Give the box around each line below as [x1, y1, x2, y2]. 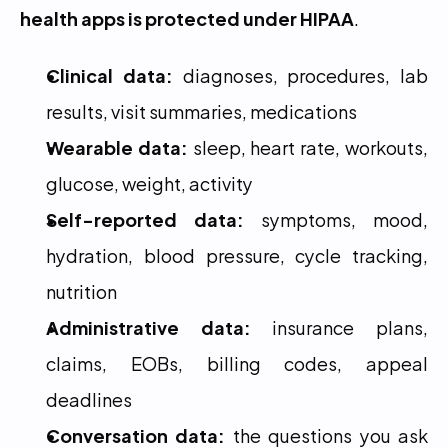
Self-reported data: [46, 204, 244, 233]
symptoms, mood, [244, 204, 428, 233]
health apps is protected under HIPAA [20, 3, 354, 32]
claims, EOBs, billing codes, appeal [46, 348, 428, 377]
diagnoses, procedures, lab [172, 60, 428, 89]
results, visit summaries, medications [46, 96, 357, 125]
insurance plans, [250, 312, 429, 341]
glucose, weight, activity [46, 168, 253, 197]
